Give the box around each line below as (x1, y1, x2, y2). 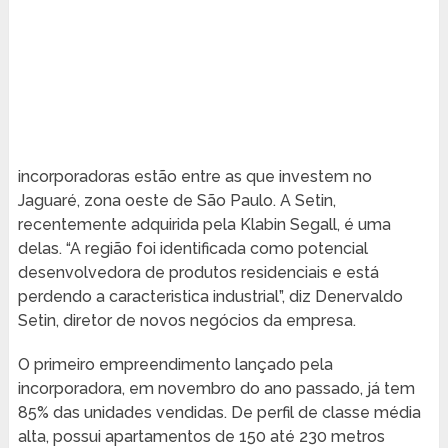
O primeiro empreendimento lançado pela (17, 355, 333, 375)
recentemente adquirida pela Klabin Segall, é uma (17, 215, 391, 235)
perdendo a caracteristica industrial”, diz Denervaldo (17, 287, 403, 307)
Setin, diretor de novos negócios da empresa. (17, 311, 356, 331)
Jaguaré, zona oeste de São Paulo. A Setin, (17, 191, 336, 211)
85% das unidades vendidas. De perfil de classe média (17, 403, 421, 423)
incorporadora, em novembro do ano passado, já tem (17, 379, 415, 399)
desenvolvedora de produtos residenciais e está (17, 263, 379, 283)
